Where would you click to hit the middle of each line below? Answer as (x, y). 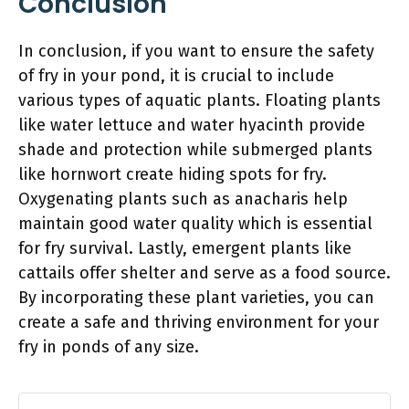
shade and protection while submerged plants (195, 149)
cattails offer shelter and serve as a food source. (204, 273)
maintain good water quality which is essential (195, 223)
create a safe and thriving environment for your (199, 322)
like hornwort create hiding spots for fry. (173, 174)
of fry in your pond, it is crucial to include (176, 75)
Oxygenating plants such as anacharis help (183, 199)
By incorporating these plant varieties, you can (196, 297)
